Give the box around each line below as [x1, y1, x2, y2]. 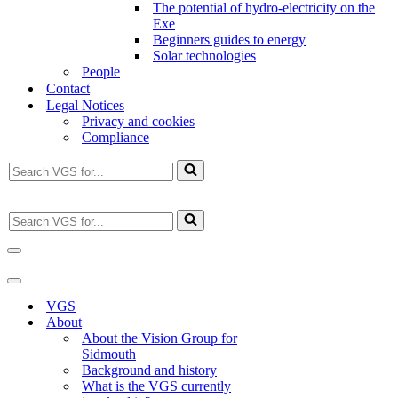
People [82, 64, 120, 79]
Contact [46, 81, 90, 96]
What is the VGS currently [82, 378, 231, 394]
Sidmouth [82, 346, 136, 362]
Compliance [82, 130, 149, 145]
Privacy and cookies [82, 114, 195, 129]
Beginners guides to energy [153, 32, 306, 47]
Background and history [82, 362, 217, 378]
